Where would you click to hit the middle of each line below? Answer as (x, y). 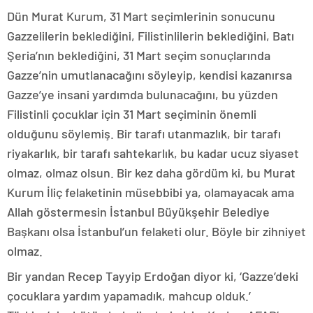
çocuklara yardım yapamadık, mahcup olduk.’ (129, 296)
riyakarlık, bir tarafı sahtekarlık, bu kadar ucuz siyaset (153, 153)
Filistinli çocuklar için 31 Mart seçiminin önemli (132, 114)
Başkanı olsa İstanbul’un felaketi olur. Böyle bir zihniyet (156, 232)
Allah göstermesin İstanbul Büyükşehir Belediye (138, 212)
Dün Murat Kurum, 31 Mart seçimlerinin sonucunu (141, 16)
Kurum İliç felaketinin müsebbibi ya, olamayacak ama (151, 192)
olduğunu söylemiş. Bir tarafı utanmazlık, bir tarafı (144, 134)
